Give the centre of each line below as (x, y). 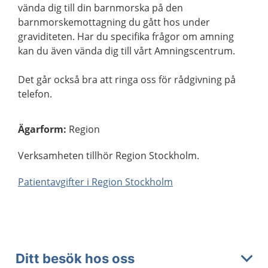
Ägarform (41, 130)
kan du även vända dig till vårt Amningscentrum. (127, 51)
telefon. (35, 94)
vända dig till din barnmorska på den (100, 8)
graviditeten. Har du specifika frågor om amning (126, 37)
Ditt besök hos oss (75, 258)
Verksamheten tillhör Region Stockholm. (109, 156)
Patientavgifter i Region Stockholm (95, 182)
